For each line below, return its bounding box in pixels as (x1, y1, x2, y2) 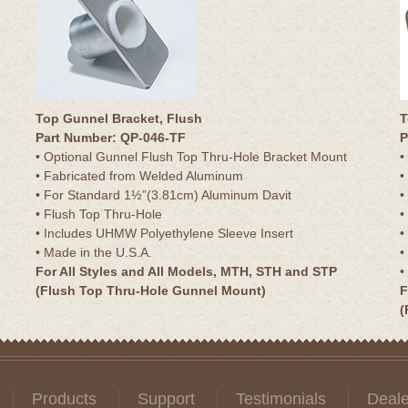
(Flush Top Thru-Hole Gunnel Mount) (36, 282, 266, 298)
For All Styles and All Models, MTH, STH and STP (36, 263, 337, 279)
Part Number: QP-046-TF (36, 129, 186, 145)
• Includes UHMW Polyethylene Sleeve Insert (36, 225, 293, 240)
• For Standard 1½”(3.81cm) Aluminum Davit (36, 187, 291, 202)
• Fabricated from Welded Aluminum (36, 168, 243, 183)
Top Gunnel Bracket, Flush (36, 110, 202, 126)
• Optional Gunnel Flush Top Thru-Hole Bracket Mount (36, 148, 347, 164)
